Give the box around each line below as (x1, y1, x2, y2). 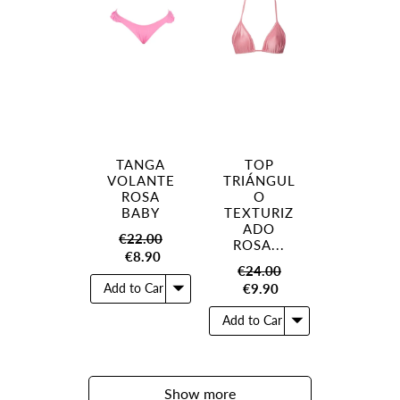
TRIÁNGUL (222, 172, 296, 188)
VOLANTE (106, 172, 175, 188)
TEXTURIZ (224, 204, 295, 221)
